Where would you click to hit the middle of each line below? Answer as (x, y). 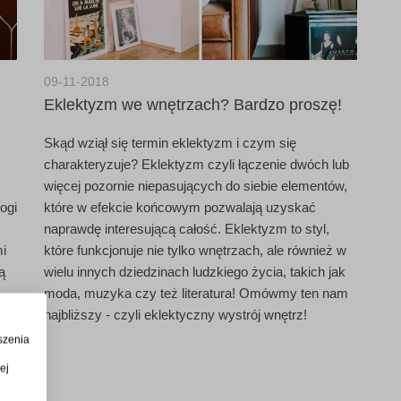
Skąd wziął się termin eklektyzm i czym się (170, 143)
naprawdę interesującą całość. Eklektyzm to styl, (187, 229)
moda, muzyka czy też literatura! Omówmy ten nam (196, 293)
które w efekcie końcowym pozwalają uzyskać (180, 207)
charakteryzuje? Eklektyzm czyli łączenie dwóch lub (196, 164)
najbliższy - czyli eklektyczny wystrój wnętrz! (175, 315)
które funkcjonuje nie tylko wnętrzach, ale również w (195, 250)
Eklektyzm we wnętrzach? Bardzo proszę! (193, 105)
